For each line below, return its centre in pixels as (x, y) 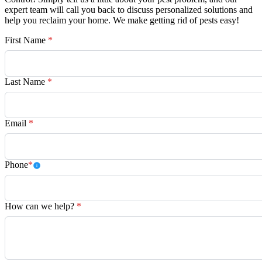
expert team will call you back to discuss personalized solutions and (129, 9)
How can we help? (41, 206)
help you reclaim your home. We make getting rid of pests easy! (122, 20)
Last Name (26, 81)
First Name (26, 40)
